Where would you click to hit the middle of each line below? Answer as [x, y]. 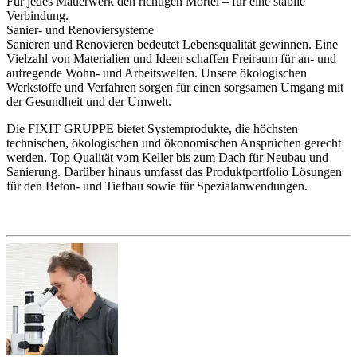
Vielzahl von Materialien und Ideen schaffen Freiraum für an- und [171, 58]
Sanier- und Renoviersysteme [80, 29]
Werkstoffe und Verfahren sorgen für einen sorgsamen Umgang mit [175, 87]
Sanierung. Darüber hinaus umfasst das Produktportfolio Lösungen [174, 171]
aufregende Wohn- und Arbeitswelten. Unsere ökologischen [157, 73]
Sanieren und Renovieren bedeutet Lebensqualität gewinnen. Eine [172, 44]
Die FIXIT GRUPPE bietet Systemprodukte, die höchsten [152, 128]
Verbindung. [37, 15]
